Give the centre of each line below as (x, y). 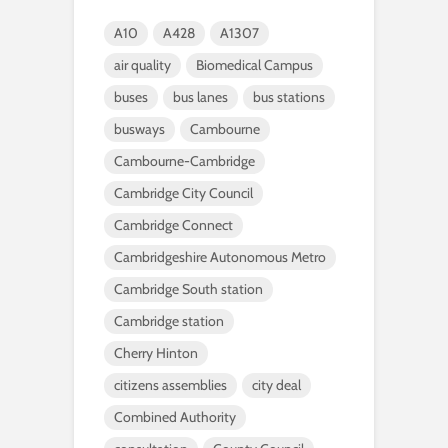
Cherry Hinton (156, 353)
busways (139, 129)
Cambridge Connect (173, 225)
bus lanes (200, 97)
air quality (142, 65)
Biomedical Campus (254, 65)
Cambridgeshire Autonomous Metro (220, 257)
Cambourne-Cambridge (184, 161)
